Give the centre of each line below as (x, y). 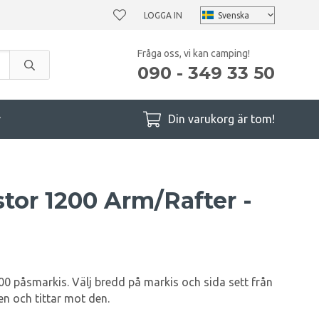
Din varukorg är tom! (221, 119)
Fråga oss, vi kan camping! (194, 53)
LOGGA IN (163, 15)
